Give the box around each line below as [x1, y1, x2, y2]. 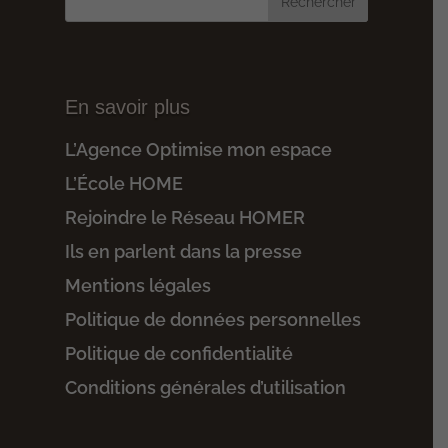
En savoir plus [64, 95, 190, 118]
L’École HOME [64, 172, 183, 194]
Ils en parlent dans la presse [64, 240, 302, 262]
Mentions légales [64, 274, 215, 296]
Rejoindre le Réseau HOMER [64, 206, 305, 228]
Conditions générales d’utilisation [64, 376, 346, 398]
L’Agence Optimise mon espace [64, 138, 332, 160]
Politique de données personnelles [64, 308, 361, 330]
